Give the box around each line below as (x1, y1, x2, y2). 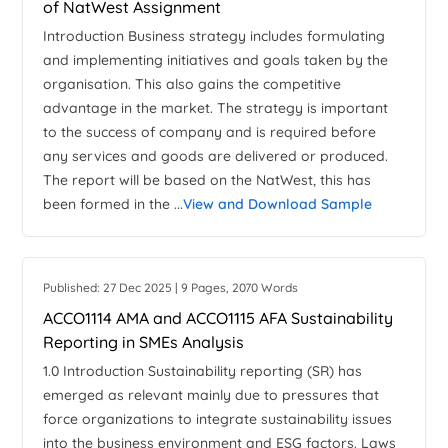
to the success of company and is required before (43, 123, 377, 142)
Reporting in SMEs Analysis (43, 332, 245, 353)
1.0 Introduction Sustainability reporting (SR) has (43, 362, 363, 381)
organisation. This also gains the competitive (43, 75, 342, 94)
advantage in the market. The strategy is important (43, 99, 389, 118)
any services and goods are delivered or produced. (43, 147, 389, 166)
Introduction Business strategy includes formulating (43, 27, 386, 46)
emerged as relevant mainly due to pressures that (43, 386, 380, 405)
